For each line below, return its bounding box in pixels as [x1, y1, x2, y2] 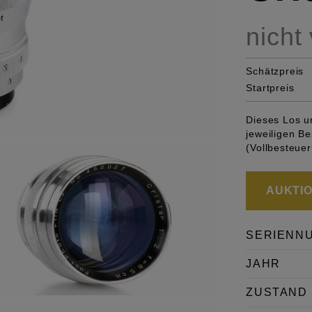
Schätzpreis [246, 65, 304, 77]
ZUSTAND [246, 286, 308, 299]
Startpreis [246, 82, 295, 94]
